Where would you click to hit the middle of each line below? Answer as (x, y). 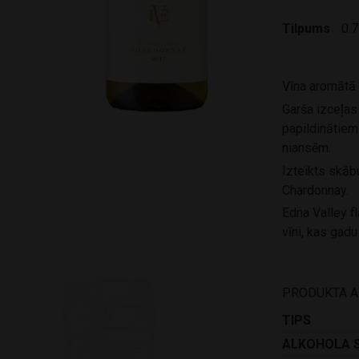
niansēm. (307, 147)
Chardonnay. (315, 190)
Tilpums (306, 28)
